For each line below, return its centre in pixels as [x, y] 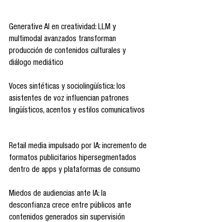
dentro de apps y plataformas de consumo [76, 171]
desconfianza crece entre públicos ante [71, 206]
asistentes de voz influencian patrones [70, 99]
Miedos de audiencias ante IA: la [58, 194]
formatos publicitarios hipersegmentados [74, 159]
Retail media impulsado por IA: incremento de [79, 147]
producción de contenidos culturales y [68, 52]
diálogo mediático [37, 64]
